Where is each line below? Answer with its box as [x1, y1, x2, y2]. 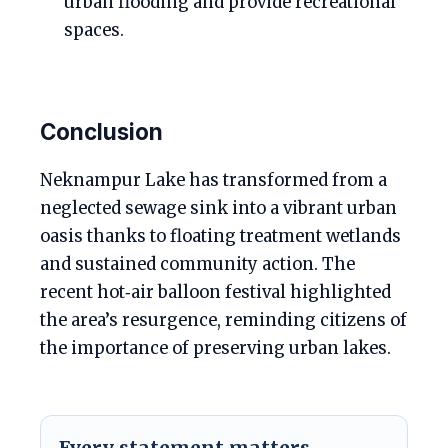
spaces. [64, 19, 124, 41]
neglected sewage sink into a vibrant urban [40, 197, 397, 219]
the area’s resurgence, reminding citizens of [40, 309, 407, 331]
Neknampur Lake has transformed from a [40, 169, 387, 191]
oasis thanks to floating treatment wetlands [40, 225, 401, 247]
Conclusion [40, 117, 163, 145]
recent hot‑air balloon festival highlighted [40, 281, 391, 303]
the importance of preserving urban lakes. [40, 337, 391, 359]
